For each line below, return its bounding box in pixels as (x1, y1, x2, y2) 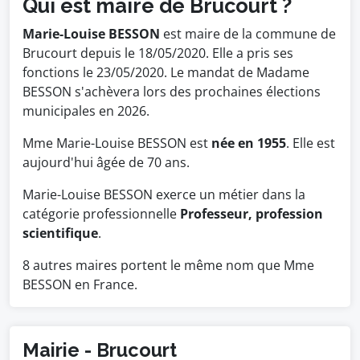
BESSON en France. (22, 276, 137, 293)
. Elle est (286, 134, 335, 152)
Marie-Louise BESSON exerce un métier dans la (22, 186, 305, 203)
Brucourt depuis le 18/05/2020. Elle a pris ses (22, 44, 293, 62)
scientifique (22, 224, 98, 242)
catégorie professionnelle (22, 205, 180, 223)
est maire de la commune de (160, 25, 336, 43)
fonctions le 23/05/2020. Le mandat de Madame (22, 63, 309, 81)
